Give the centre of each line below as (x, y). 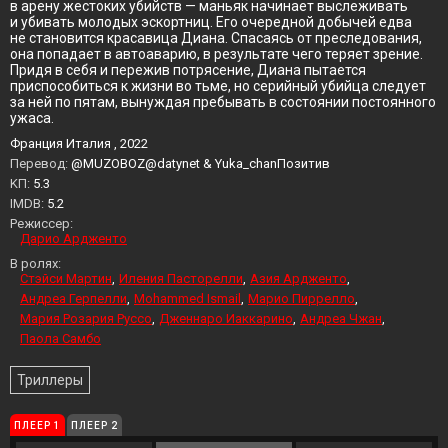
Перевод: (39, 163)
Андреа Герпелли (73, 298)
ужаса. (32, 118)
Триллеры (50, 380)
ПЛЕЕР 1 (37, 425)
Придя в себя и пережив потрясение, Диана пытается (188, 70)
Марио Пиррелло (301, 298)
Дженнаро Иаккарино (226, 318)
